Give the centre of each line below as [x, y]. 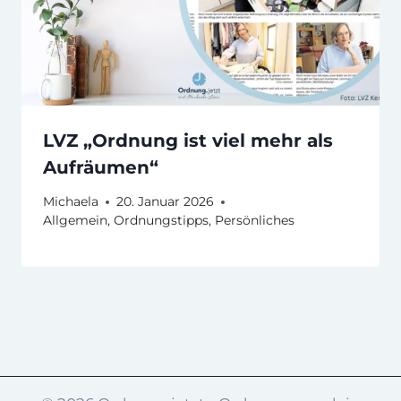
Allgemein [75, 221]
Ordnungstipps [161, 221]
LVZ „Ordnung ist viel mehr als [188, 140]
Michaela [71, 202]
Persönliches [255, 221]
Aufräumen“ [101, 167]
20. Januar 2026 [165, 202]
